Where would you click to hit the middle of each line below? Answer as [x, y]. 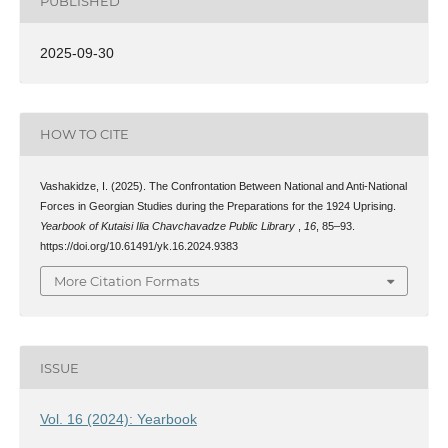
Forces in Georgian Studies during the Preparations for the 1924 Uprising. [217, 205]
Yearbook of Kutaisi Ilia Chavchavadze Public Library [168, 225]
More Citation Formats [126, 281]
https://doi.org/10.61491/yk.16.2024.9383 [138, 245]
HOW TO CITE [84, 134]
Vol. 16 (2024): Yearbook [118, 419]
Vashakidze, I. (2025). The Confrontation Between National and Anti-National [223, 185]
